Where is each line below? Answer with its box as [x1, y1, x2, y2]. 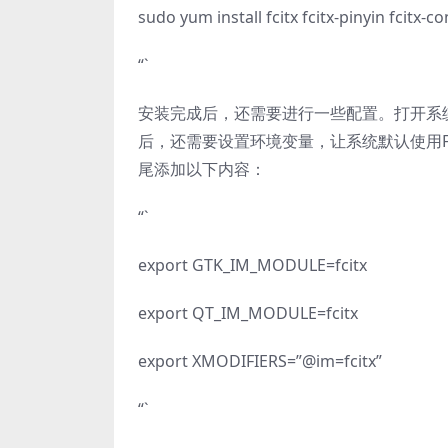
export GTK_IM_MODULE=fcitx [138, 254, 367, 276]
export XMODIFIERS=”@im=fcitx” [138, 350, 382, 372]
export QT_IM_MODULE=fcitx [138, 302, 358, 324]
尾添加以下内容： [138, 158, 266, 180]
